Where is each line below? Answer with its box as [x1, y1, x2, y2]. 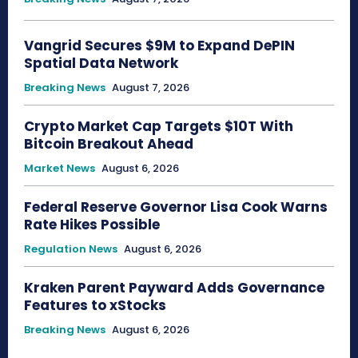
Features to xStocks [24, 295, 166, 315]
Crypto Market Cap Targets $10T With [24, 116, 293, 136]
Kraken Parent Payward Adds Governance [24, 277, 324, 297]
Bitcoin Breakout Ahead [24, 133, 193, 153]
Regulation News [24, 241, 117, 257]
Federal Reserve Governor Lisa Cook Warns [24, 197, 328, 217]
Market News [24, 160, 95, 176]
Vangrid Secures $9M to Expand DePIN [24, 35, 295, 55]
